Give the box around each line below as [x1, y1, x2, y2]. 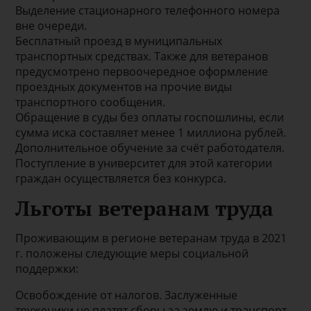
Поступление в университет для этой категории [15, 155, 273, 171]
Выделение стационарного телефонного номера [15, 2, 280, 18]
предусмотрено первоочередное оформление [15, 63, 269, 79]
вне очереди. [15, 17, 87, 33]
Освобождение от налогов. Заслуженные [15, 287, 238, 303]
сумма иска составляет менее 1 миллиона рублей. [15, 124, 287, 140]
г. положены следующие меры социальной [15, 245, 249, 261]
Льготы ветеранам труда [15, 194, 274, 222]
